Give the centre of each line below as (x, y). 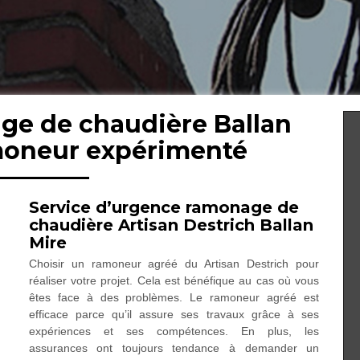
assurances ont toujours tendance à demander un (174, 348)
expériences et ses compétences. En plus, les (174, 331)
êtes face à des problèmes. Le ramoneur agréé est (174, 297)
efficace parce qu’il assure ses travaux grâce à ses (174, 314)
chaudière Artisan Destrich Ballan (171, 225)
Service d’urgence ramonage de (164, 207)
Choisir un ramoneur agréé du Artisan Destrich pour (174, 264)
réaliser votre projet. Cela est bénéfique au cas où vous (174, 280)
